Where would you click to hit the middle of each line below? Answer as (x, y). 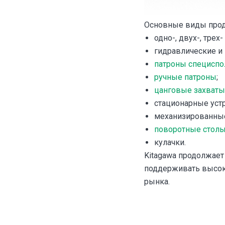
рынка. (157, 182)
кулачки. (170, 142)
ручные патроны (185, 77)
